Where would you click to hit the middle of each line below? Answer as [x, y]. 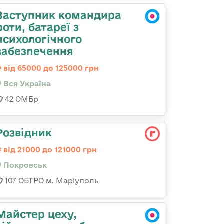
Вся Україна [26, 84]
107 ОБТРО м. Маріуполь [51, 181]
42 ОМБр [21, 99]
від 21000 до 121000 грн [49, 150]
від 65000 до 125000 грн [50, 68]
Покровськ [24, 165]
